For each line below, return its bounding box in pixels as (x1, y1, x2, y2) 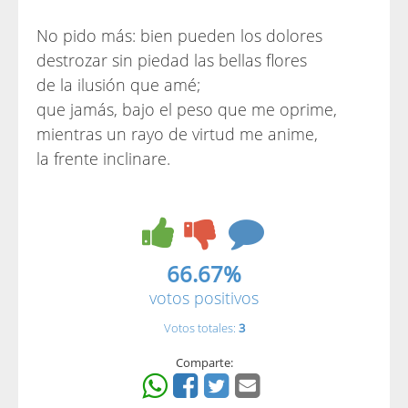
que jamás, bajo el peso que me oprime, (36, 98, 337, 120)
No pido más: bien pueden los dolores (36, 25, 322, 46)
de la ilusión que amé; (36, 74, 200, 96)
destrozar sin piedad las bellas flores (36, 49, 307, 71)
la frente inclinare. (36, 148, 170, 169)
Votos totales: (163, 320, 239, 336)
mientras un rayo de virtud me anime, (36, 123, 318, 145)
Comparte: (175, 354, 233, 371)
